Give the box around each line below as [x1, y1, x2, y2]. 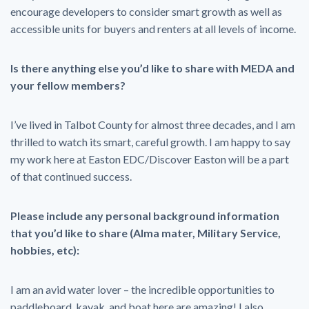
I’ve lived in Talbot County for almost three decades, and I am [10, 118, 295, 131]
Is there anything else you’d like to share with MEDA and [10, 61, 295, 74]
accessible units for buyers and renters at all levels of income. [10, 22, 296, 35]
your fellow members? [10, 79, 126, 92]
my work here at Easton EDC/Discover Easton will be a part [10, 152, 289, 166]
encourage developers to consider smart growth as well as [10, 5, 282, 18]
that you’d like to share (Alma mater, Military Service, [10, 226, 281, 239]
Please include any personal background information [10, 209, 279, 222]
